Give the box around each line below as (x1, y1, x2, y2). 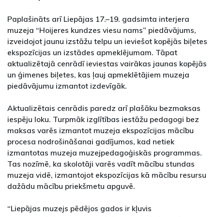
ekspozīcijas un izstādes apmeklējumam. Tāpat (7, 47, 177, 58)
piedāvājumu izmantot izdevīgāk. (7, 81, 127, 91)
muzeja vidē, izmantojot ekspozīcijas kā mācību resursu (7, 170, 206, 180)
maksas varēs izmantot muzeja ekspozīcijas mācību (7, 125, 194, 136)
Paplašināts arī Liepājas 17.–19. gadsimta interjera (7, 14, 189, 24)
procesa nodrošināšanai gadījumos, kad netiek (7, 137, 174, 147)
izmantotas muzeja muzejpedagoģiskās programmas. (7, 148, 202, 158)
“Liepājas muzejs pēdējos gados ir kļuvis (7, 203, 152, 214)
